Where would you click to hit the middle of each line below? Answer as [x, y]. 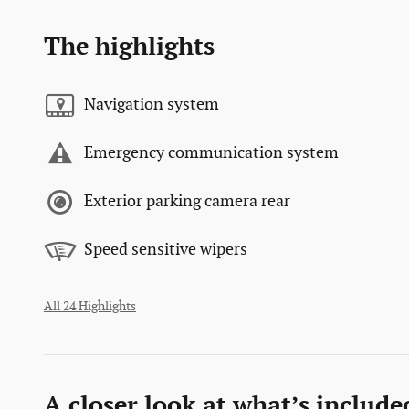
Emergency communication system [211, 153]
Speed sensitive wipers [166, 250]
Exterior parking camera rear [187, 202]
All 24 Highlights [90, 306]
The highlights [129, 47]
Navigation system [152, 105]
